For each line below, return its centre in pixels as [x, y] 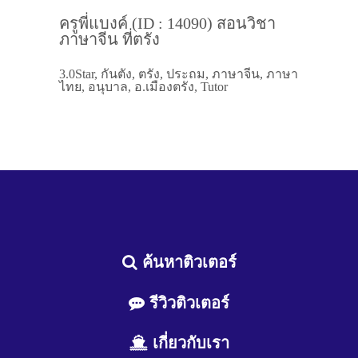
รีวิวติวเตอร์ [187, 302]
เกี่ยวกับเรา [188, 343]
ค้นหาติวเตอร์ [187, 262]
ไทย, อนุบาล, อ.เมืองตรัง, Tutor [143, 87]
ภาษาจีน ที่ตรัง [109, 39]
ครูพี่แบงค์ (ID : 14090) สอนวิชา [167, 23]
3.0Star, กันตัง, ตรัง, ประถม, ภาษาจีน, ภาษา [179, 74]
